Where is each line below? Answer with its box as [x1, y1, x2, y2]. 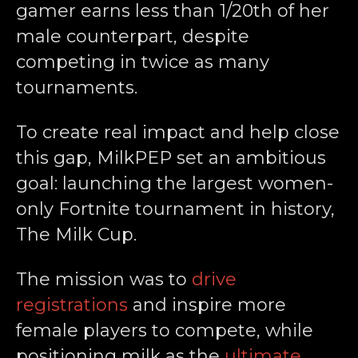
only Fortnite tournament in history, [16, 197, 335, 220]
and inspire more [128, 293, 286, 316]
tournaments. [16, 76, 137, 98]
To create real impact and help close [16, 121, 340, 143]
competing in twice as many [16, 50, 269, 73]
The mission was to [16, 268, 192, 290]
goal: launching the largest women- [16, 172, 333, 194]
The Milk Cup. [16, 223, 137, 245]
